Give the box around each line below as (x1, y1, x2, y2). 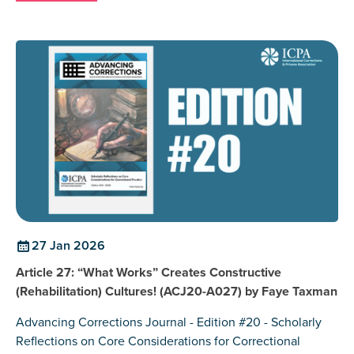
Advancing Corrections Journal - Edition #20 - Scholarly (16, 313, 322, 332)
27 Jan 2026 (32, 236, 105, 255)
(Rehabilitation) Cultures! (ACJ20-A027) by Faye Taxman (16, 282, 337, 301)
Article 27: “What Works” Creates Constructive (16, 263, 281, 282)
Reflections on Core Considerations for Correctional (16, 332, 300, 351)
